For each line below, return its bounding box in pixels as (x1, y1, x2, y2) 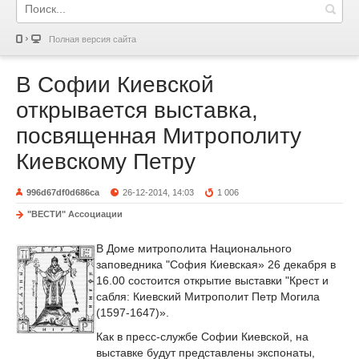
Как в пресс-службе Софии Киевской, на (96, 329, 309, 343)
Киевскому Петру (16, 149, 196, 174)
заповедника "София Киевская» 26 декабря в (96, 257, 336, 271)
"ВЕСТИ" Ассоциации (27, 209, 123, 219)
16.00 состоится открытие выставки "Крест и (96, 273, 329, 287)
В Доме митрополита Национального (96, 241, 292, 255)
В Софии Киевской (16, 72, 214, 97)
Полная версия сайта (49, 34, 136, 44)
